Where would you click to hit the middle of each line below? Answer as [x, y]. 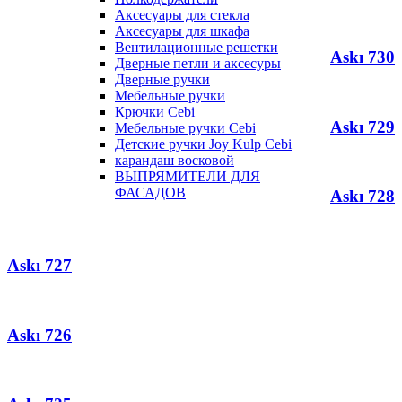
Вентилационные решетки [197, 47]
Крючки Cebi [155, 112]
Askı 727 [39, 266]
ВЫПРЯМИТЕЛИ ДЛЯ [188, 176]
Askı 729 [363, 127]
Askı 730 [363, 57]
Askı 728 [363, 196]
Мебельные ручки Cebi [185, 128]
